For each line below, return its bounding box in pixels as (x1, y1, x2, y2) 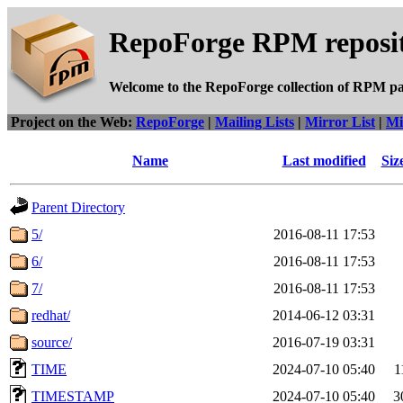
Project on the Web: (11, 114, 136, 130)
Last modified (282, 153, 366, 168)
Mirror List (305, 114, 375, 130)
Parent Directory (31, 200, 125, 215)
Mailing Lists (215, 114, 294, 130)
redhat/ (31, 308, 70, 323)
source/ (31, 335, 72, 350)
